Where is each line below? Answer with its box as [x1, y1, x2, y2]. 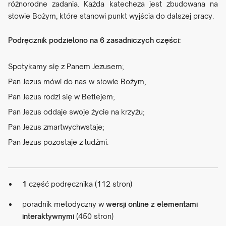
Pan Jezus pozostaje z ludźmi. [8, 138, 108, 147]
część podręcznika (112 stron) [27, 180, 132, 189]
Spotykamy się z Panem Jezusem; [8, 62, 124, 71]
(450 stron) [74, 212, 114, 221]
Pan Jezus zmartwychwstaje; [8, 123, 104, 132]
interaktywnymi [22, 212, 74, 221]
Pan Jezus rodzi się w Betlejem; [8, 92, 115, 101]
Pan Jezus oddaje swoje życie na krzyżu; [8, 107, 144, 117]
